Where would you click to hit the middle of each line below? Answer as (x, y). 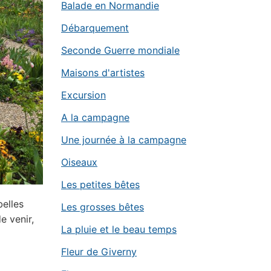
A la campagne (95, 117)
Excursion (83, 95)
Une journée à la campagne (124, 140)
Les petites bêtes (100, 184)
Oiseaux (79, 162)
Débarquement (95, 28)
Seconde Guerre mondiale (120, 50)
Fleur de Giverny (99, 252)
